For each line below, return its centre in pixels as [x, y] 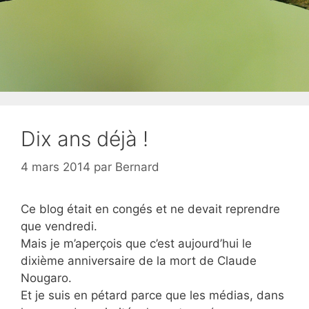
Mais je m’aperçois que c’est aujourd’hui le [136, 243]
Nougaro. [46, 278]
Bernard [137, 167]
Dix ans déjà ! [84, 138]
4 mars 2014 [56, 167]
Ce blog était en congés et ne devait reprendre [150, 209]
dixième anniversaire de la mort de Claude [139, 261]
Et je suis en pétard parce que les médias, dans [152, 295]
